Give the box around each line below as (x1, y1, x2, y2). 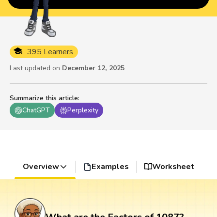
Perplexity (67, 106, 98, 115)
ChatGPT (22, 106, 50, 115)
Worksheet (152, 161, 195, 172)
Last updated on (10, 63, 60, 73)
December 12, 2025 (62, 63, 124, 73)
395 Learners (27, 46, 73, 58)
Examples (91, 161, 129, 172)
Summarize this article (10, 93, 78, 103)
